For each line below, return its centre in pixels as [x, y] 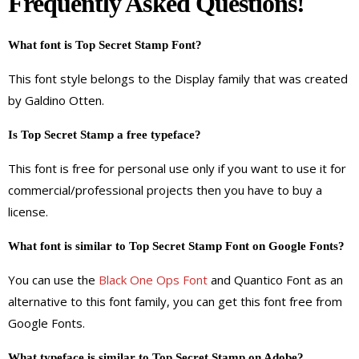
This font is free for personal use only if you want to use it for [177, 168]
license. [28, 211]
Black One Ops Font [153, 279]
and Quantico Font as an [275, 279]
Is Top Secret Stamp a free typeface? [105, 134]
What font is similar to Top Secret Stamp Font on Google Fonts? [176, 246]
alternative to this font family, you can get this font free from [175, 301]
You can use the [53, 279]
